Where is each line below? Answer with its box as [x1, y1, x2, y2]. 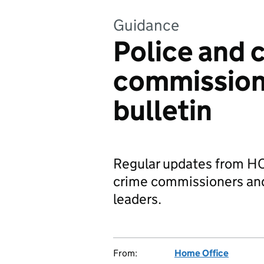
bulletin [113, 93, 212, 128]
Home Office [174, 247, 229, 259]
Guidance [113, 15, 179, 35]
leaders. [113, 190, 161, 207]
